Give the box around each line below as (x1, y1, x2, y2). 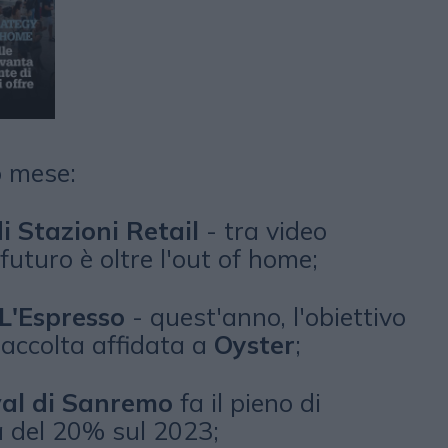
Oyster (213, 329, 295, 360)
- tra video (198, 215, 327, 246)
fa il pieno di (172, 387, 321, 418)
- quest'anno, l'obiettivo (124, 301, 406, 332)
